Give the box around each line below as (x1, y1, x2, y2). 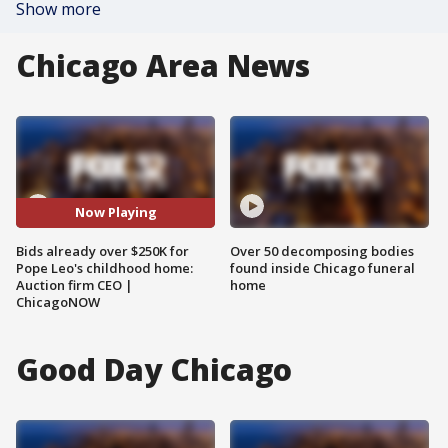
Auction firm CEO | (16, 275, 133, 294)
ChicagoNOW (16, 292, 100, 311)
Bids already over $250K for (16, 241, 189, 260)
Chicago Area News (16, 45, 311, 86)
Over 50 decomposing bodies (230, 241, 414, 260)
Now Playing (74, 203, 157, 222)
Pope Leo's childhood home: (16, 258, 193, 277)
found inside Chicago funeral (230, 258, 415, 277)
